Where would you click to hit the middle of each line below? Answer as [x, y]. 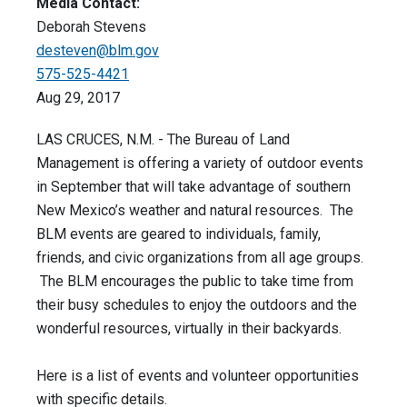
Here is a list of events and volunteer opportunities [198, 376]
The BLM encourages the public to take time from [195, 282]
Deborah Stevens [91, 27]
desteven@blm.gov [98, 51]
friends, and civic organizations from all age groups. [200, 258]
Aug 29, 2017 [78, 98]
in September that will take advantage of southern [194, 187]
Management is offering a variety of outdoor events [200, 164]
